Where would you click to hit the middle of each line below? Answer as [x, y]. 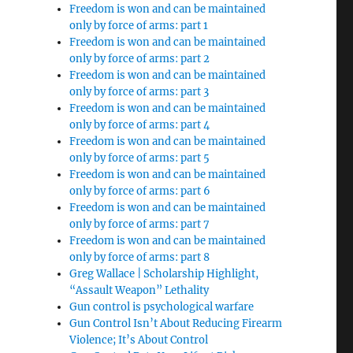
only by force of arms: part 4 [140, 124]
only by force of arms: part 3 [139, 91]
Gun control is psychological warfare [162, 307]
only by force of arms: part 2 [140, 58]
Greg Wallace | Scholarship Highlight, [164, 273]
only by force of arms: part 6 [140, 191]
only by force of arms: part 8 [140, 257]
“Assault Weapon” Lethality [139, 290]
